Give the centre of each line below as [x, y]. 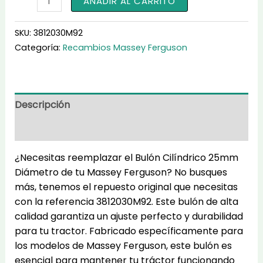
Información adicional [64, 129]
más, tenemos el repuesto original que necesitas [126, 187]
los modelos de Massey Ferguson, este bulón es [123, 245]
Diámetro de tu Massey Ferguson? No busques [121, 172]
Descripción [42, 104]
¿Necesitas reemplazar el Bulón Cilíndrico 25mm [126, 157]
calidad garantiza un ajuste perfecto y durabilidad [129, 216]
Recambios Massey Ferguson [125, 47]
